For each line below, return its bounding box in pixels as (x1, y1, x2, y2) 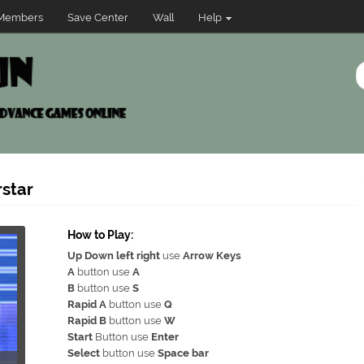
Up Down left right (67, 249, 160, 262)
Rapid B (67, 314, 106, 327)
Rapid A (67, 298, 106, 310)
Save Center (67, 11, 128, 24)
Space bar (158, 347, 209, 359)
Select (67, 347, 100, 359)
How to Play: (67, 228, 133, 241)
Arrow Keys (183, 249, 241, 262)
